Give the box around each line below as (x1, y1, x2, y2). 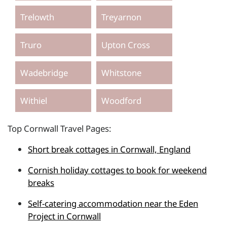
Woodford (101, 94, 141, 106)
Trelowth (20, 11, 54, 23)
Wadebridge (20, 66, 68, 79)
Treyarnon (101, 11, 141, 23)
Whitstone (101, 66, 141, 79)
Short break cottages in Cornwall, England (28, 143, 191, 155)
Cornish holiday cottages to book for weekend (28, 164, 207, 176)
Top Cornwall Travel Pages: (8, 122, 111, 134)
